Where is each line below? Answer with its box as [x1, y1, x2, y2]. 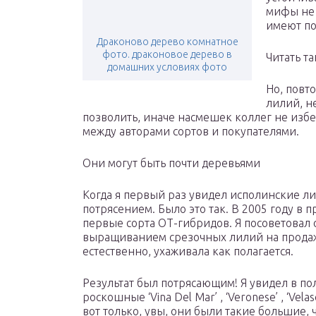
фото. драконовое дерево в [102, 49, 232, 61]
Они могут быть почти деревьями [83, 157, 260, 170]
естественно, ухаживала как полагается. [83, 245, 293, 258]
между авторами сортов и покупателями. [83, 125, 299, 138]
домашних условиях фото [107, 61, 227, 73]
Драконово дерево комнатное [96, 36, 238, 48]
